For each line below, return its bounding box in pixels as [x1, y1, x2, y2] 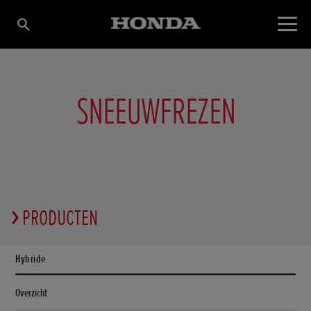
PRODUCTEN [22, 204, 99, 232]
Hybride [15, 252, 46, 267]
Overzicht [15, 285, 48, 300]
